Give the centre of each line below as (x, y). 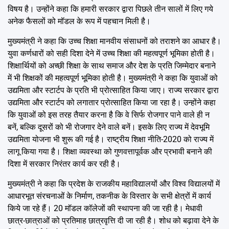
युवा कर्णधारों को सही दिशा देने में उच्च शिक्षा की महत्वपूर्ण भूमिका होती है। (111, 53)
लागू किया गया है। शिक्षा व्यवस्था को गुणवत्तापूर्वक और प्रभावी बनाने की (110, 151)
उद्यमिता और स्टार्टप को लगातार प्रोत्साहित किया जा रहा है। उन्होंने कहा (112, 102)
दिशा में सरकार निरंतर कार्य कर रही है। (64, 164)
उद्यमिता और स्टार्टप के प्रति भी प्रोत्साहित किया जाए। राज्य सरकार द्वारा (113, 90)
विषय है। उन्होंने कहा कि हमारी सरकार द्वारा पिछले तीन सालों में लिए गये (110, 9)
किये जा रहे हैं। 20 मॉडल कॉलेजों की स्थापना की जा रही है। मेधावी (105, 208)
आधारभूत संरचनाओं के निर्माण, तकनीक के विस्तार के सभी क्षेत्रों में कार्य (109, 196)
